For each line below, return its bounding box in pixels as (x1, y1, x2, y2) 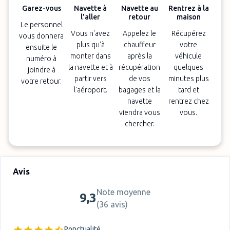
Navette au (121, 4, 158, 12)
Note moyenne (97, 187, 150, 197)
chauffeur (123, 41, 156, 49)
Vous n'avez (71, 29, 110, 37)
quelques (174, 63, 204, 71)
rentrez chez (168, 97, 209, 105)
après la (127, 52, 152, 60)
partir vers (74, 74, 107, 83)
